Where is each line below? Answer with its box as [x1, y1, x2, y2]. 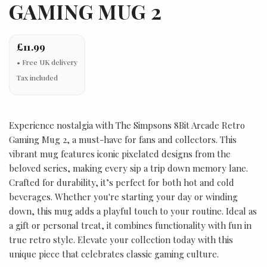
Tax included [17, 73, 58, 82]
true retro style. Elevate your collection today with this [9, 234, 233, 246]
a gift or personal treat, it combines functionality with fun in [9, 219, 252, 231]
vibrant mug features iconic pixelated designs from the [9, 148, 231, 160]
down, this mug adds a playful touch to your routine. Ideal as [9, 205, 257, 217]
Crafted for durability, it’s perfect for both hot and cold [9, 176, 234, 188]
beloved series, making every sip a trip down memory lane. [9, 162, 248, 174]
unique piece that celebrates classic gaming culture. [9, 248, 219, 260]
